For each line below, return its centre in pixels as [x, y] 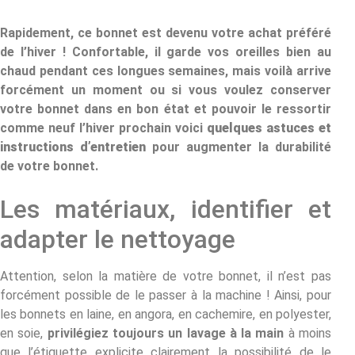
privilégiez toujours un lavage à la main [166, 333]
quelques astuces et [269, 128]
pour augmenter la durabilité [239, 147]
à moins [308, 333]
